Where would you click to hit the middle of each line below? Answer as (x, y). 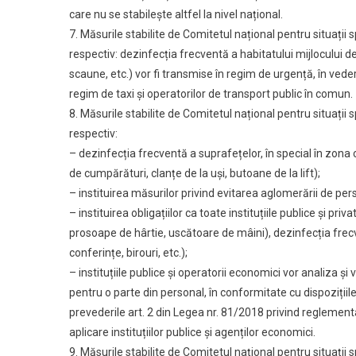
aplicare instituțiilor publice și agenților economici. (192, 332)
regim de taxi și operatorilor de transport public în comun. (211, 94)
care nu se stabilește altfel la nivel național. (176, 14)
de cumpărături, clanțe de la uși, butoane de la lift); (195, 173)
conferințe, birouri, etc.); (128, 253)
